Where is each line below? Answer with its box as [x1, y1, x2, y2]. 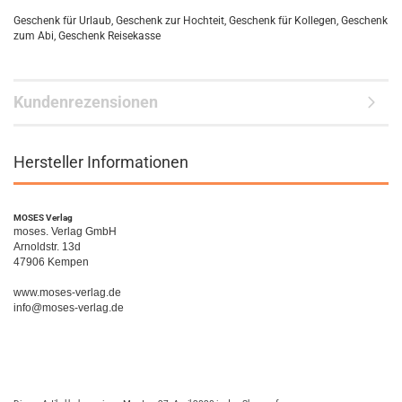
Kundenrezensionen [13, 92, 158, 111]
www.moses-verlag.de [13, 286, 121, 299]
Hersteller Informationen [13, 153, 188, 171]
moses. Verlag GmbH [13, 225, 117, 238]
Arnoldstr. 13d [13, 240, 81, 253]
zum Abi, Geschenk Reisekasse [13, 30, 161, 42]
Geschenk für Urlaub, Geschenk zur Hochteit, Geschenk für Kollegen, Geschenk [13, 14, 388, 27]
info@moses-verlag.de [13, 301, 124, 314]
